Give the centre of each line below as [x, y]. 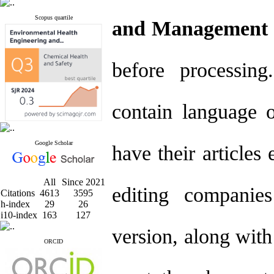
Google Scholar [54, 143]
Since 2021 [83, 182]
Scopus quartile [54, 17]
